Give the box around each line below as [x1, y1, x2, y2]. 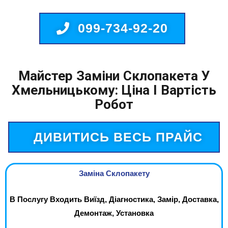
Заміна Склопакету [78, 169, 150, 178]
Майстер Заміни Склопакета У [18, 68, 210, 83]
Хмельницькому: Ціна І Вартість [12, 82, 216, 98]
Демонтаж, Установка [74, 209, 154, 218]
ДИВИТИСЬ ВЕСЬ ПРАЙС [34, 129, 203, 144]
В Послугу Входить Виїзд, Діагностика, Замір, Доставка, [9, 195, 219, 204]
